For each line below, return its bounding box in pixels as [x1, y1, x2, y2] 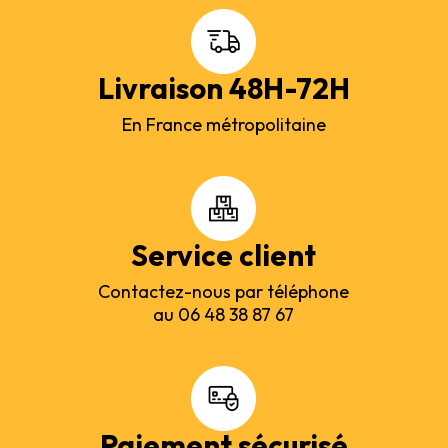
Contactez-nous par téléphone [98, 279, 350, 303]
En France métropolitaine [121, 112, 326, 136]
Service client [131, 236, 317, 274]
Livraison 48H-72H [97, 69, 350, 107]
